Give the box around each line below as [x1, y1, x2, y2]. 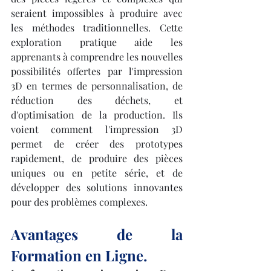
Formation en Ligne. [11, 246, 147, 265]
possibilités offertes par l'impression [11, 65, 183, 77]
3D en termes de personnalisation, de [11, 79, 183, 92]
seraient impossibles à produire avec [11, 7, 183, 19]
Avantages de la [11, 224, 183, 244]
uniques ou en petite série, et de [11, 166, 183, 179]
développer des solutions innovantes [11, 181, 183, 194]
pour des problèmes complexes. [11, 195, 148, 208]
